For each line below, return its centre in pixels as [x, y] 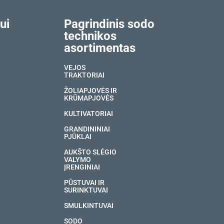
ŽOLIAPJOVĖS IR [91, 91]
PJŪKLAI [78, 137]
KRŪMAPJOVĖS [89, 98]
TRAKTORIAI [84, 75]
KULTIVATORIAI [89, 114]
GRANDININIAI [87, 129]
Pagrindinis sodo [109, 24]
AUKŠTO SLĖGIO [90, 152]
